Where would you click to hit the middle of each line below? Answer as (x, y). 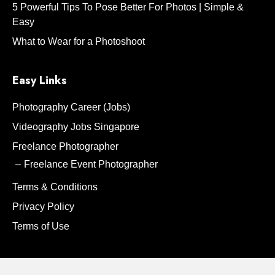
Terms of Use (41, 226)
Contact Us (41, 265)
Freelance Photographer (65, 146)
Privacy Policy (43, 206)
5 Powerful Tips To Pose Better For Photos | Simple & (128, 7)
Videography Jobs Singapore (76, 126)
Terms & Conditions (55, 187)
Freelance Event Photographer (91, 164)
